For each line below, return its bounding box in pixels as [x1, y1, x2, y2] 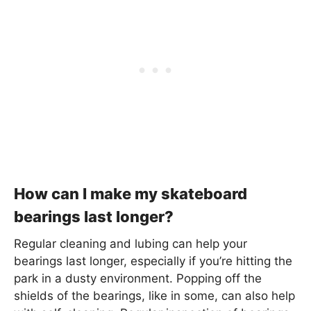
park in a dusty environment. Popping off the [14, 271, 262, 285]
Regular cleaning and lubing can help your [14, 237, 247, 251]
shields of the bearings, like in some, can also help [14, 289, 295, 303]
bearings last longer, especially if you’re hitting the [14, 254, 292, 268]
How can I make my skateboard [14, 185, 247, 203]
